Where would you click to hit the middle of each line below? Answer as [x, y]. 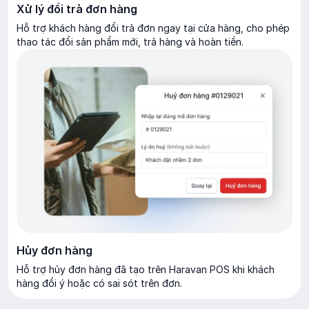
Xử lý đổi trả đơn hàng [77, 9]
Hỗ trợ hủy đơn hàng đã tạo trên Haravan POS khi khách [146, 270]
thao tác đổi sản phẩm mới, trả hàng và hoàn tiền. [130, 41]
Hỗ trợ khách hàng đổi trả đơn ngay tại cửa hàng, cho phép [153, 28]
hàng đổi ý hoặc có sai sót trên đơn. [99, 283]
